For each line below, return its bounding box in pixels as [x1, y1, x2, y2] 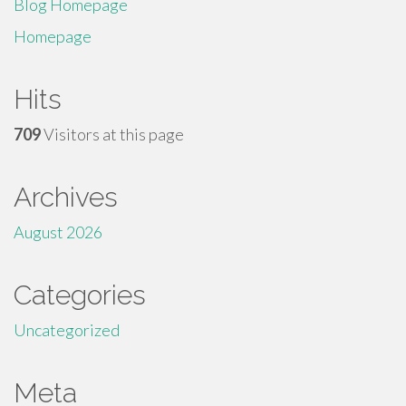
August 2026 [14, 222, 102, 242]
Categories [14, 279, 146, 311]
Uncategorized [14, 320, 120, 340]
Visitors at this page [41, 124, 184, 144]
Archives [14, 181, 118, 213]
